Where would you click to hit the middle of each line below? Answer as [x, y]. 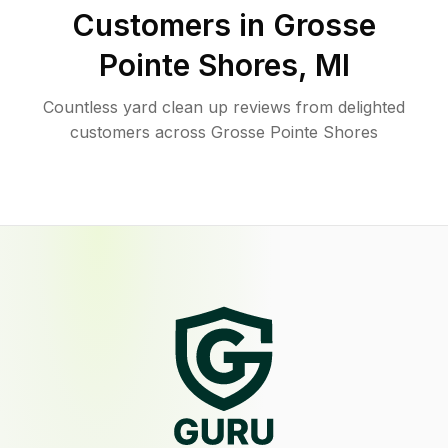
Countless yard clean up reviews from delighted [224, 107]
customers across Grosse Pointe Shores [224, 132]
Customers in [172, 25]
